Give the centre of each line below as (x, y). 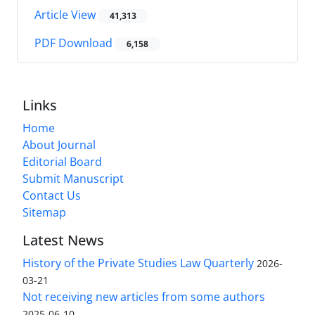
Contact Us (52, 196)
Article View (66, 14)
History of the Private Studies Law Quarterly (138, 263)
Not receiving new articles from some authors (144, 297)
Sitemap (44, 213)
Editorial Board (62, 162)
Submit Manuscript (73, 179)
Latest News (63, 240)
